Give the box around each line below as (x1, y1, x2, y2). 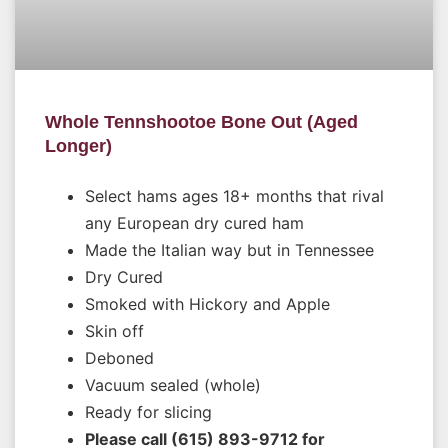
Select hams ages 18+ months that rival (85, 186, 384, 206)
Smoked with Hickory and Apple (85, 294, 330, 314)
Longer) (45, 136, 112, 156)
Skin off (85, 321, 144, 341)
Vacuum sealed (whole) (85, 375, 261, 395)
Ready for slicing (85, 402, 212, 422)
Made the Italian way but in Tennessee (85, 240, 374, 260)
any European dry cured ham (85, 213, 304, 233)
